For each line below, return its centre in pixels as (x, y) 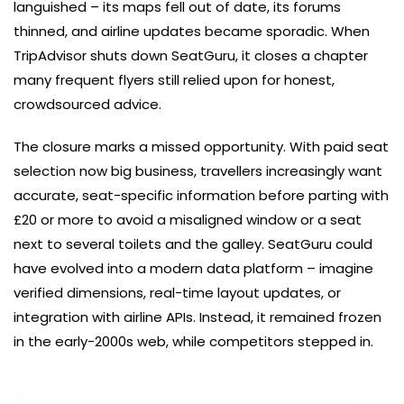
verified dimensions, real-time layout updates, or (177, 293)
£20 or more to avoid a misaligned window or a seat (188, 220)
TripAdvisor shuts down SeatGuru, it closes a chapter (191, 56)
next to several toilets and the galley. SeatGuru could (193, 244)
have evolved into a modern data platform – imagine (193, 269)
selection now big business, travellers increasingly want (198, 171)
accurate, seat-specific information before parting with (201, 196)
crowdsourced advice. (87, 105)
